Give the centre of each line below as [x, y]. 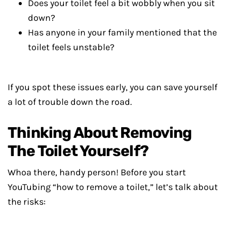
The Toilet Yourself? [78, 151]
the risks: [27, 202]
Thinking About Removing [100, 133]
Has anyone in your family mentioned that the [122, 33]
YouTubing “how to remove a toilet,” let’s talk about [113, 187]
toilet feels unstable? [71, 47]
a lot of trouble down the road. [70, 102]
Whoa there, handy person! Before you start [97, 173]
